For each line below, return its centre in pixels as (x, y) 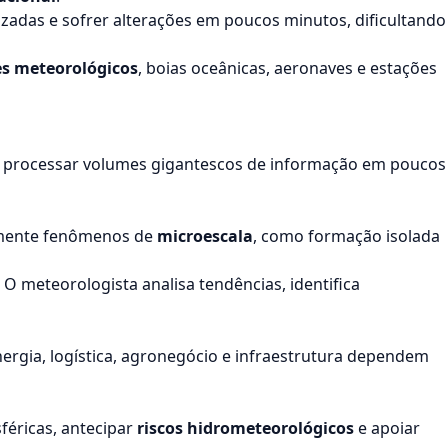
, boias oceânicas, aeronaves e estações (287, 68)
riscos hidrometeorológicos (245, 428)
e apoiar (387, 428)
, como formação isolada (346, 236)
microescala (205, 236)
